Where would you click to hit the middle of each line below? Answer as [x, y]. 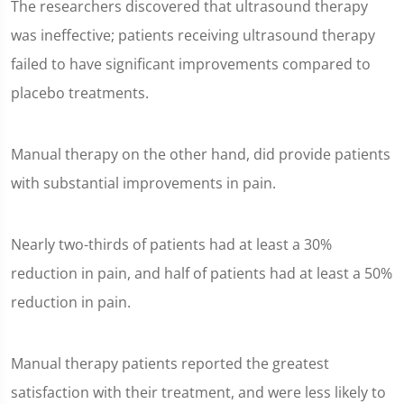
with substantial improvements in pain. [143, 183]
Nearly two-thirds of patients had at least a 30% [171, 244]
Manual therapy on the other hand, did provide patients [201, 154]
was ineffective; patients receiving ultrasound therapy [193, 35]
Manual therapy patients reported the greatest [170, 363]
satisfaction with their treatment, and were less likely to [198, 392]
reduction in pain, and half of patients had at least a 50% [202, 273]
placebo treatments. [80, 92]
